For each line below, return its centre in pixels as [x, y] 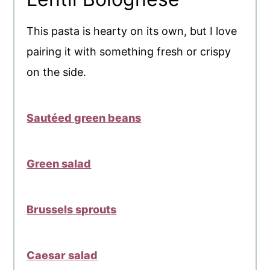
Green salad [59, 164]
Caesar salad [62, 256]
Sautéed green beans [84, 118]
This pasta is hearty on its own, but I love [132, 31]
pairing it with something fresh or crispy [129, 52]
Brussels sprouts [72, 210]
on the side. [57, 72]
